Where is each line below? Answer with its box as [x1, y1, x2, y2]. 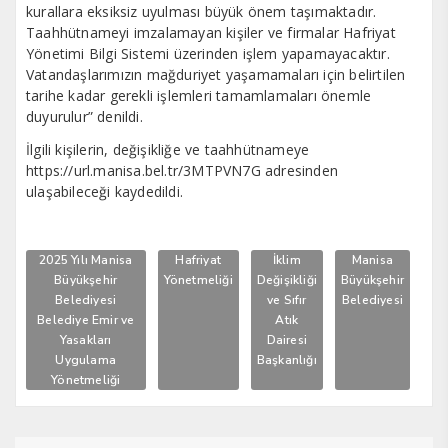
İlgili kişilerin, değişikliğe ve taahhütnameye [26, 139, 310, 159]
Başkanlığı [256, 351, 317, 368]
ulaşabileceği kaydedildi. [26, 181, 183, 201]
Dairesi [266, 331, 308, 348]
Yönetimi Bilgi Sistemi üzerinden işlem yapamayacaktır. [26, 43, 390, 63]
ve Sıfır [267, 291, 307, 308]
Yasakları [59, 331, 112, 348]
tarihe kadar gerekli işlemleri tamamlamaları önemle [26, 85, 372, 105]
